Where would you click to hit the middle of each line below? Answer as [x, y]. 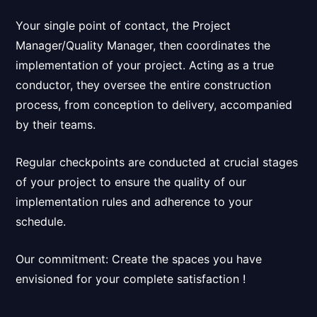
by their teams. [56, 124]
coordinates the [229, 45]
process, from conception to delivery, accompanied [154, 104]
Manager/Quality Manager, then [101, 45]
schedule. [41, 221]
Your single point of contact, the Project [123, 25]
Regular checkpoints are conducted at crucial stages [157, 162]
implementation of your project [99, 65]
